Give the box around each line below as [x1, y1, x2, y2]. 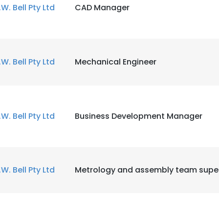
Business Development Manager [75, 110, 202, 122]
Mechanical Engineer [75, 56, 156, 67]
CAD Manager [75, 2, 130, 13]
